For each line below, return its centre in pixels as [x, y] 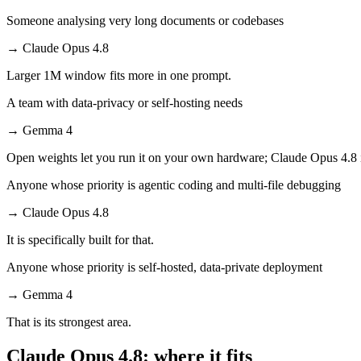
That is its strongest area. [69, 322]
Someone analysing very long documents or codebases [145, 20]
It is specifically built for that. [80, 239]
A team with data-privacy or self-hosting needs [124, 102]
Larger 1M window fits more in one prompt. [119, 75]
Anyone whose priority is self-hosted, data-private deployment [164, 267]
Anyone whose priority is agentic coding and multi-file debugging [174, 185]
